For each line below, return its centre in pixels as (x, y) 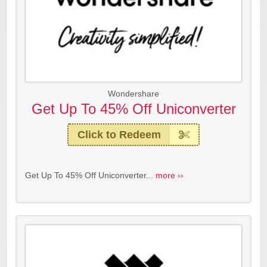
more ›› (170, 176)
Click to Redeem (119, 135)
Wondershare (133, 94)
